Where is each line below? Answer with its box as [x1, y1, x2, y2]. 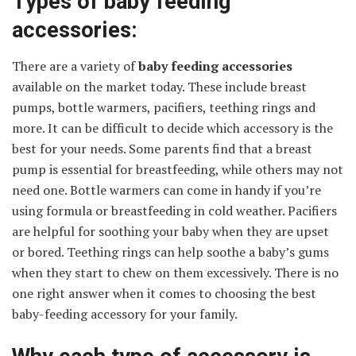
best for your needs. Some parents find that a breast [12, 140, 312, 158]
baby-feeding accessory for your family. [12, 305, 238, 323]
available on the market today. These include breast [12, 78, 307, 96]
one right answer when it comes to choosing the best [12, 284, 316, 303]
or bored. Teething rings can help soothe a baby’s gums [12, 243, 329, 261]
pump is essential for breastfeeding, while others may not [12, 161, 343, 179]
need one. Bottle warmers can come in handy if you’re [12, 181, 321, 199]
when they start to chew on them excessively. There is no [12, 264, 339, 282]
